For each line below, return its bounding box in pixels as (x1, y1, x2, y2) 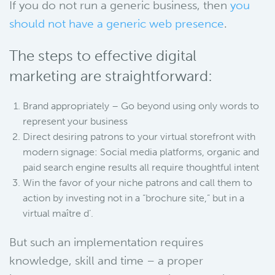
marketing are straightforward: (9, 67, 212, 85)
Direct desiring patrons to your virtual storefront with (23, 131, 256, 142)
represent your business (23, 115, 128, 127)
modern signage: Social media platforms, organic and (23, 146, 260, 158)
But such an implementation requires (9, 235, 203, 249)
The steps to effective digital (9, 47, 196, 64)
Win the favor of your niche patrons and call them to (23, 177, 253, 188)
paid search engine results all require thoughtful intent (23, 161, 260, 173)
